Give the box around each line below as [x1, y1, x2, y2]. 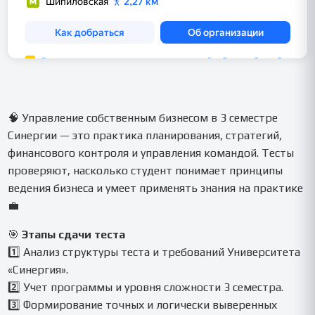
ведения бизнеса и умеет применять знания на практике [8, 181, 304, 195]
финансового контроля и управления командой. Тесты [8, 146, 295, 160]
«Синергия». [8, 262, 69, 276]
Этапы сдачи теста [22, 227, 126, 241]
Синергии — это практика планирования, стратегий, [8, 128, 283, 142]
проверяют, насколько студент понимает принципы [8, 163, 283, 177]
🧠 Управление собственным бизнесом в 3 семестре [8, 110, 278, 124]
